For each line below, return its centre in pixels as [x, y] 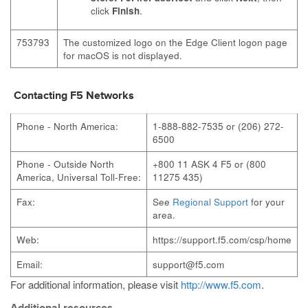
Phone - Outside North [65, 164]
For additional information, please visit [96, 284]
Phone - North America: [67, 126]
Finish [126, 11]
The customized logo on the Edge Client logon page [175, 42]
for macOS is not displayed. [123, 55]
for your [266, 202]
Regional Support [210, 202]
